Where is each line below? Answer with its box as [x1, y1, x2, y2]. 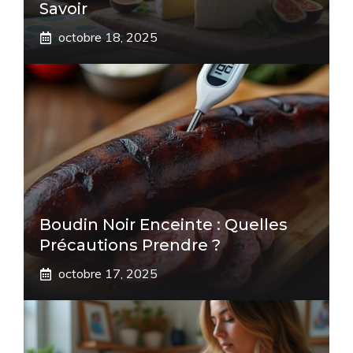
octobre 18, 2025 [58, 29, 158, 45]
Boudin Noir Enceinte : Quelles [39, 215, 288, 234]
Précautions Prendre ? [39, 236, 221, 255]
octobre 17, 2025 [58, 266, 158, 281]
